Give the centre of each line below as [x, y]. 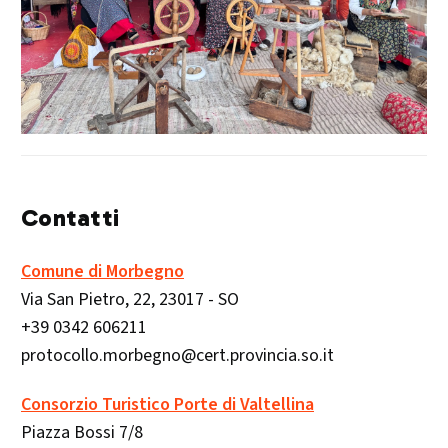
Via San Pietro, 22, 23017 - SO [130, 300]
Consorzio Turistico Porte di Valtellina [167, 405]
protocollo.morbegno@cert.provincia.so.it [177, 356]
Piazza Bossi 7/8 [82, 433]
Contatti [70, 218]
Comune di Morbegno [102, 272]
